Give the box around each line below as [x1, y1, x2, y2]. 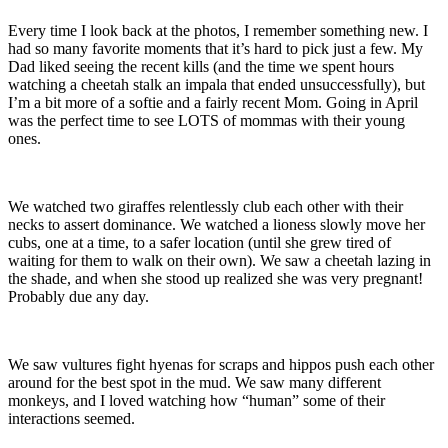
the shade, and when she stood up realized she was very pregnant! [8, 269, 423, 287]
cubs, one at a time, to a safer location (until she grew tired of [8, 233, 391, 251]
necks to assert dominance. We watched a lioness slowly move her [8, 215, 425, 233]
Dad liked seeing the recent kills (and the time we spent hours [8, 57, 394, 75]
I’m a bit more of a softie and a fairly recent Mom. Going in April [8, 93, 418, 111]
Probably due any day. [8, 287, 149, 305]
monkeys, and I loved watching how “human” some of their [8, 391, 385, 409]
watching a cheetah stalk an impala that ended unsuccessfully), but [8, 75, 425, 93]
